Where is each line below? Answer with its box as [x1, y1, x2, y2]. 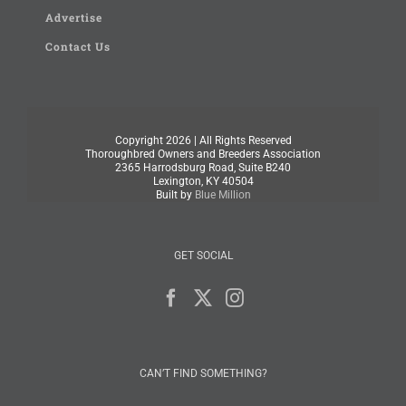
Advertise [45, 10, 102, 25]
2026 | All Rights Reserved [165, 134, 292, 148]
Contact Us [45, 39, 111, 54]
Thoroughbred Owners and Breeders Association [85, 148, 321, 161]
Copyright [114, 134, 166, 148]
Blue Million [194, 188, 251, 202]
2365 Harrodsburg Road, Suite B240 [115, 161, 291, 175]
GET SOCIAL [173, 249, 233, 263]
